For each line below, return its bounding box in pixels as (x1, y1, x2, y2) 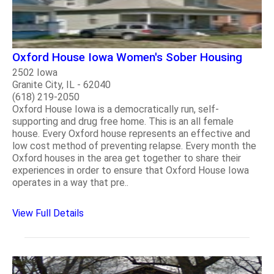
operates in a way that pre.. (12, 176, 128, 188)
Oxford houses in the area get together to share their (12, 152, 241, 164)
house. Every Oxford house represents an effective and (12, 127, 250, 139)
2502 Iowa (12, 66, 57, 78)
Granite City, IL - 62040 (12, 78, 111, 91)
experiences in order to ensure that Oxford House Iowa (12, 164, 249, 176)
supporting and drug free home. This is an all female (12, 115, 234, 127)
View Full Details (12, 207, 84, 219)
